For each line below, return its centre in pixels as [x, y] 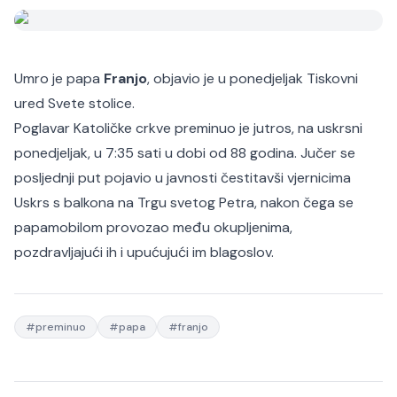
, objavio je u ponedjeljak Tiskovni [253, 78]
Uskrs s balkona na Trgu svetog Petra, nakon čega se [184, 202]
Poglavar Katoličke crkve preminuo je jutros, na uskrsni [188, 128]
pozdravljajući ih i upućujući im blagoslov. [144, 252]
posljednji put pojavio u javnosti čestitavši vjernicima [183, 178]
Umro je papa [59, 78]
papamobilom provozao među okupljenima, [153, 227]
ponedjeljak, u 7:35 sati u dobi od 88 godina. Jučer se [185, 153]
